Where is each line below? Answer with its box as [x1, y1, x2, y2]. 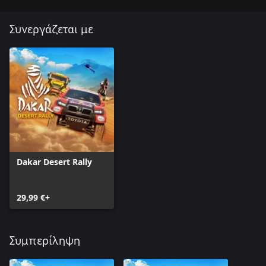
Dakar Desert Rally [17, 156, 92, 168]
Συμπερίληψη [9, 235, 80, 248]
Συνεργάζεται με [9, 24, 93, 36]
